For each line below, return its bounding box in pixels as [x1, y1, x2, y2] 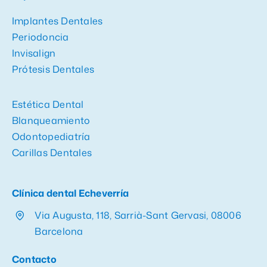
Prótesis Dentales [11, 62, 95, 76]
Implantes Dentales [11, 14, 103, 27]
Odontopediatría [11, 129, 91, 143]
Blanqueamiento [11, 113, 91, 127]
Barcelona [35, 224, 83, 238]
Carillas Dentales [11, 145, 92, 159]
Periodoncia [11, 30, 69, 44]
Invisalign [11, 46, 56, 60]
